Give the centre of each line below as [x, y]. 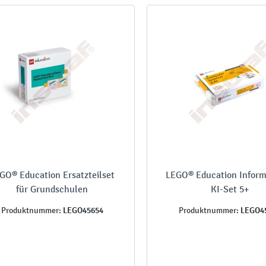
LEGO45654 [82, 210]
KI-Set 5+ [229, 189]
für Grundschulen [52, 189]
